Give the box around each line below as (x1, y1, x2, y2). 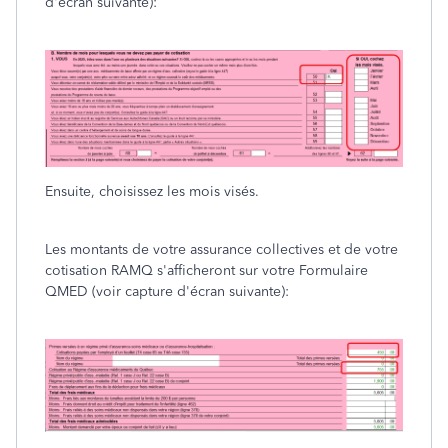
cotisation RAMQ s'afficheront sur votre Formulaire (45, 261, 368, 279)
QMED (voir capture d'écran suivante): (45, 282, 289, 300)
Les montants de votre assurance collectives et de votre (45, 240, 398, 258)
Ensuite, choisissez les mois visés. (45, 182, 259, 200)
